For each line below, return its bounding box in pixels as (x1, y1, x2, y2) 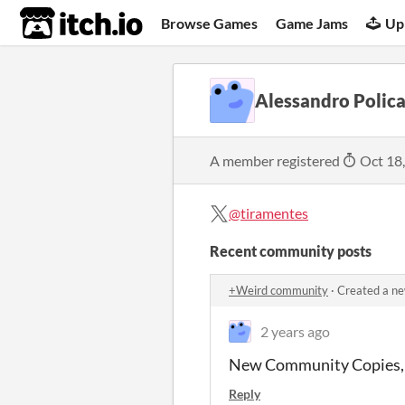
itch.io (19, 5, 99, 42)
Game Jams (276, 14, 349, 32)
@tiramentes (229, 204, 308, 221)
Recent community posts (210, 242, 372, 259)
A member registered (210, 152, 343, 169)
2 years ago (260, 323, 330, 340)
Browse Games (161, 14, 259, 32)
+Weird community (229, 283, 328, 297)
